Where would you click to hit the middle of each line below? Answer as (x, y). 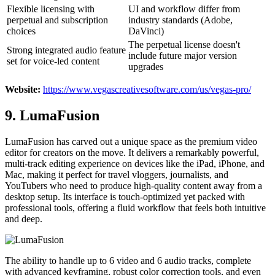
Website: (23, 89)
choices (21, 31)
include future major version (183, 55)
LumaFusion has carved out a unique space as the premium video (131, 141)
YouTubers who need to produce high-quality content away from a (134, 185)
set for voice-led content (53, 61)
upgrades (146, 66)
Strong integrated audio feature (66, 50)
